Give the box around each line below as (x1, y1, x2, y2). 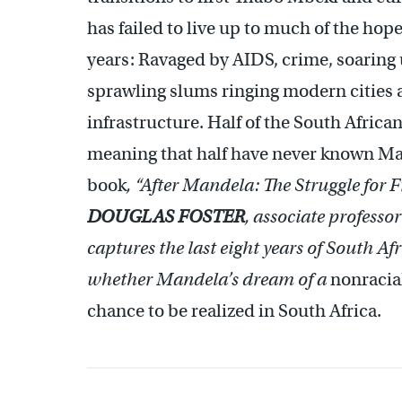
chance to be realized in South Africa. (87, 300, 381, 323)
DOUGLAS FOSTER (87, 205, 245, 229)
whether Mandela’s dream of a (87, 268, 330, 292)
